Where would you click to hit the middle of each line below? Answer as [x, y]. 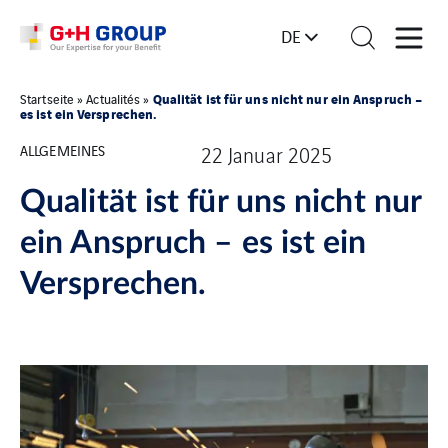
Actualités [113, 98]
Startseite [47, 98]
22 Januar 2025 [266, 154]
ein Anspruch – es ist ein [193, 243]
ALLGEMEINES [63, 149]
